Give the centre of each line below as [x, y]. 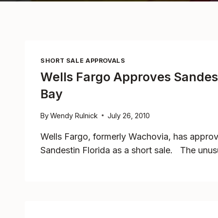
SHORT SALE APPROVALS [83, 61]
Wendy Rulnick [74, 115]
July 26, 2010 [129, 115]
